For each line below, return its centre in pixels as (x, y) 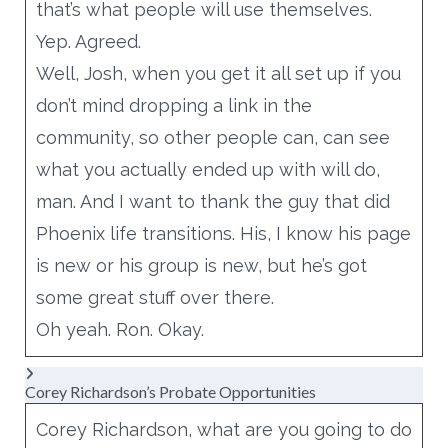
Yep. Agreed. (88, 41)
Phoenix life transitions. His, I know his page (223, 233)
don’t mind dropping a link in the (173, 105)
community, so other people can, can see (212, 137)
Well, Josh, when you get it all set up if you (218, 73)
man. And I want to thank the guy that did (212, 201)
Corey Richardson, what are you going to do (223, 429)
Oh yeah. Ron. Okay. (119, 329)
